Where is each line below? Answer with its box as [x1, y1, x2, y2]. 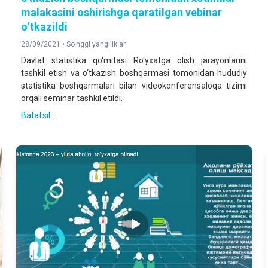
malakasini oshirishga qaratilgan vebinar [20, 6, 222, 19]
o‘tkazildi [20, 20, 68, 33]
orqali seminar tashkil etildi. [20, 93, 123, 103]
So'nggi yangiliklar [66, 40, 126, 49]
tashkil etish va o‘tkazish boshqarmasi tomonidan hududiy [20, 68, 248, 78]
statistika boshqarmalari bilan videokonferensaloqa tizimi [20, 81, 248, 91]
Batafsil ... [20, 111, 57, 121]
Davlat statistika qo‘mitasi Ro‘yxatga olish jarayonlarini [20, 56, 248, 66]
